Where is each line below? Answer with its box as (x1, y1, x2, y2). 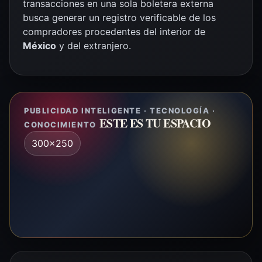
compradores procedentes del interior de (23, 25, 205, 37)
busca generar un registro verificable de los (23, 11, 216, 23)
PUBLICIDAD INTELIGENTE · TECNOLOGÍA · (24, 105, 216, 115)
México (23, 39, 56, 51)
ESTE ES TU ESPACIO (99, 114, 211, 132)
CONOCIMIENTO (24, 119, 96, 129)
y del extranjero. (56, 39, 131, 51)
